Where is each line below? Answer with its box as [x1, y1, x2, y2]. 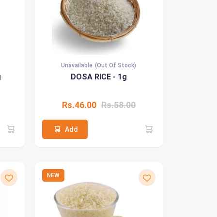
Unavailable [61, 62, 93, 69]
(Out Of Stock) [95, 62, 136, 69]
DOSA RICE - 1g [70, 72, 127, 81]
